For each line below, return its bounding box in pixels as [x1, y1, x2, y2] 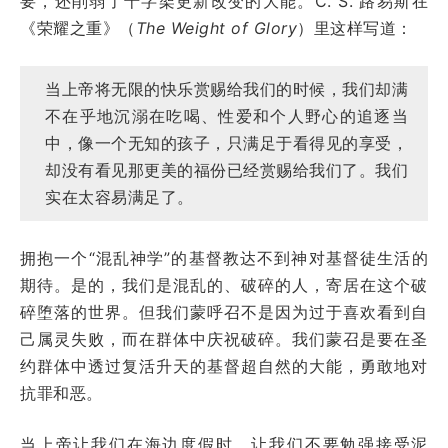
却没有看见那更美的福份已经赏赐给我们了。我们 [45, 159, 408, 180]
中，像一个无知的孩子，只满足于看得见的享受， [45, 132, 408, 153]
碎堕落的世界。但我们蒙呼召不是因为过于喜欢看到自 [20, 301, 428, 322]
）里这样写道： [297, 17, 413, 38]
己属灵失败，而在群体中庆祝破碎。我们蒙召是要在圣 [20, 328, 428, 349]
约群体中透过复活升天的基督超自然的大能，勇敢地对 [20, 355, 428, 376]
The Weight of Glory [135, 17, 297, 38]
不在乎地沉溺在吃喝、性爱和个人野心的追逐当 [45, 105, 408, 126]
